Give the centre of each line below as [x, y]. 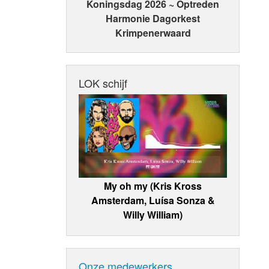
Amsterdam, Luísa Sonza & [153, 200]
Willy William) [153, 214]
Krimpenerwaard [153, 33]
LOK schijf [103, 83]
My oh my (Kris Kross [153, 186]
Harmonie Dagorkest [153, 19]
